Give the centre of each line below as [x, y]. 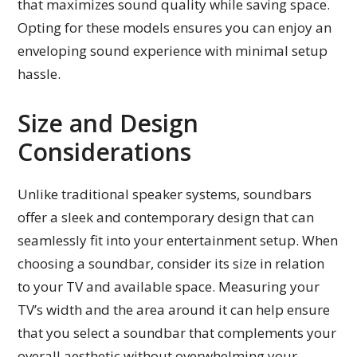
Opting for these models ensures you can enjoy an [175, 27]
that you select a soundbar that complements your [177, 332]
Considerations [105, 151]
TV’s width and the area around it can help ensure [174, 309]
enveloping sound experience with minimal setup [173, 50]
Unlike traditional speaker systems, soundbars [165, 194]
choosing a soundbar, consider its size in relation [171, 263]
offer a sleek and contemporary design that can [166, 217]
